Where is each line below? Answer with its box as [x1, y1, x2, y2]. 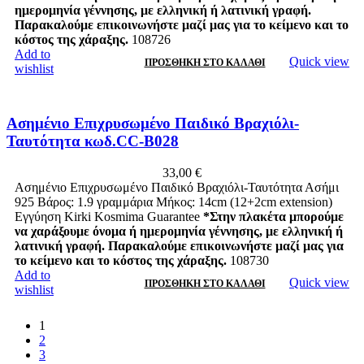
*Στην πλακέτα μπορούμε [203, 209, 344, 223]
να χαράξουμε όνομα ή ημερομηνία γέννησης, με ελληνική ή [15, 223, 343, 238]
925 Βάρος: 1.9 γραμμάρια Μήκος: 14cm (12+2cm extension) [15, 194, 332, 209]
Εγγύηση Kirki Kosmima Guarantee [15, 209, 203, 223]
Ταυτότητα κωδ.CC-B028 [6, 132, 179, 150]
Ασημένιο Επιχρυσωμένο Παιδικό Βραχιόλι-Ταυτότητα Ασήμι [15, 180, 339, 194]
